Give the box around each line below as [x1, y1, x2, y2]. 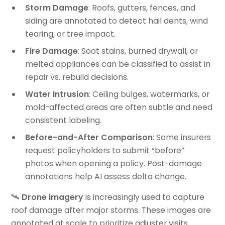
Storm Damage [25, 2, 88, 14]
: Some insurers [152, 131, 211, 143]
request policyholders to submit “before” [25, 144, 184, 156]
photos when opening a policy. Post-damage [25, 157, 202, 169]
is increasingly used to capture [83, 191, 205, 203]
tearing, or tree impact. [25, 28, 116, 40]
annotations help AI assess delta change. [25, 170, 186, 182]
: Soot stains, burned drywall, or [77, 45, 198, 57]
